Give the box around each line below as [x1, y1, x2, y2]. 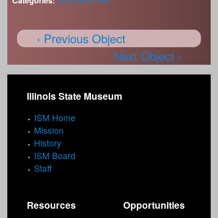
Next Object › [114, 47, 182, 64]
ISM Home [34, 111, 75, 124]
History [34, 137, 61, 149]
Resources [27, 198, 76, 212]
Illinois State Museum [27, 89, 122, 103]
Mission [34, 124, 64, 137]
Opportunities [123, 198, 185, 212]
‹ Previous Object [36, 29, 126, 47]
